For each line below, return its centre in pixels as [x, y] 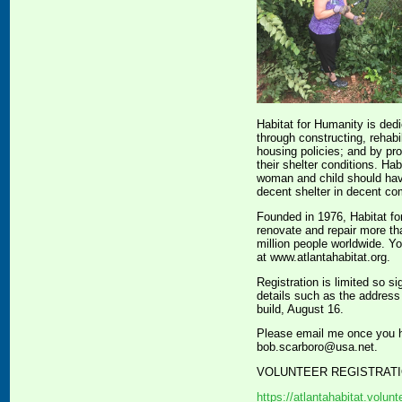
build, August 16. [300, 309]
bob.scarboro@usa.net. [317, 347]
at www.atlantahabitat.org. [323, 257]
